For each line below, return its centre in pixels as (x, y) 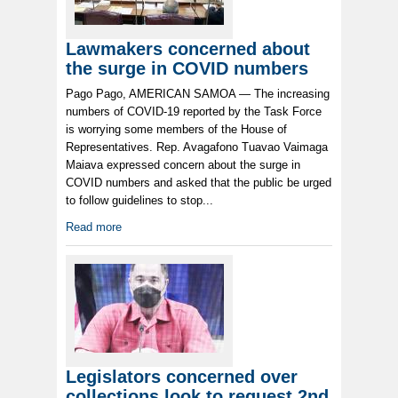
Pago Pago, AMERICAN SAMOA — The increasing (198, 94)
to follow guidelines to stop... (139, 201)
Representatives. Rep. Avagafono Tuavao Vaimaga (197, 147)
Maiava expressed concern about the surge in (183, 165)
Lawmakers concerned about (188, 49)
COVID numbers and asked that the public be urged (199, 183)
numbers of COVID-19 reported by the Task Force (194, 112)
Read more (94, 227)
